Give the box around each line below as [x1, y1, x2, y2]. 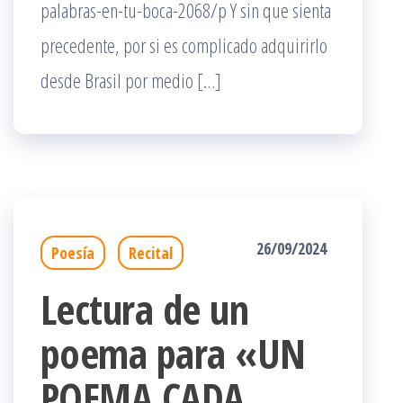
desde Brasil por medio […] [40, 67, 221, 94]
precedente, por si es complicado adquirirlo [40, 31, 327, 58]
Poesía [51, 242, 94, 264]
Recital [129, 242, 173, 264]
